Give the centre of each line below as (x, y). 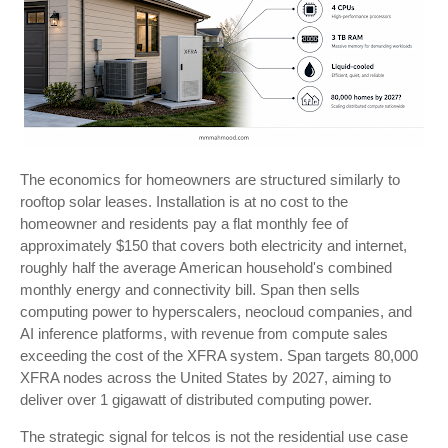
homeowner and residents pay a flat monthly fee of (184, 223)
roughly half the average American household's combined (206, 267)
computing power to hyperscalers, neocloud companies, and (216, 311)
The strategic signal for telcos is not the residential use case (214, 436)
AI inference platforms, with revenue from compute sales (204, 333)
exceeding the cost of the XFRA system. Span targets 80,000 (219, 355)
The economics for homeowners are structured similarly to (210, 179)
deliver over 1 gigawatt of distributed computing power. (196, 399)
